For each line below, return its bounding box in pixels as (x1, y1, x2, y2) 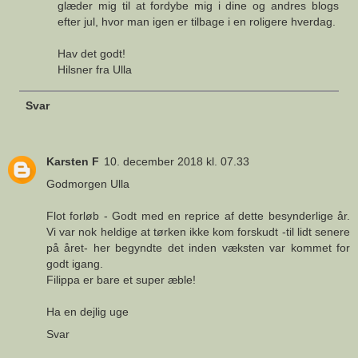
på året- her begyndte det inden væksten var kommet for (46, 241, 350, 254)
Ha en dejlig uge (46, 304, 129, 318)
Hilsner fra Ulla (58, 62, 133, 76)
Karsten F (46, 154, 99, 168)
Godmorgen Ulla (46, 177, 129, 190)
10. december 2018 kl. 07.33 (104, 154, 249, 168)
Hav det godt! (58, 46, 126, 60)
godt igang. (46, 257, 103, 270)
